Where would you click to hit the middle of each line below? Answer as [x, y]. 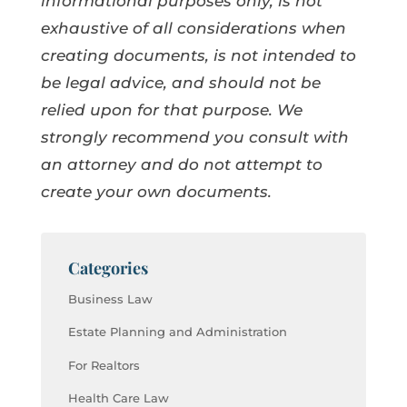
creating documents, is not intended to [198, 55]
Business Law [110, 298]
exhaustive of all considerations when [193, 28]
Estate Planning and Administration [177, 332]
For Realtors [104, 365]
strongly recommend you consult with [194, 137]
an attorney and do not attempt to [181, 164]
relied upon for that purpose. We [171, 109]
